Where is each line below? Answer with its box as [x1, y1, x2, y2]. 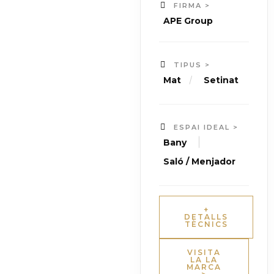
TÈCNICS [184, 220, 228, 229]
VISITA [187, 248, 221, 257]
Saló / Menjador [163, 156, 236, 168]
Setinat [204, 75, 239, 86]
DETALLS [184, 212, 229, 222]
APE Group [163, 15, 213, 27]
